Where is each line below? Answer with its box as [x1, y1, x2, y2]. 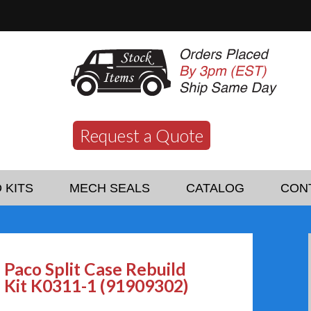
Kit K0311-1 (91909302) [4, 276, 189, 296]
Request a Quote [80, 125, 203, 146]
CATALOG [186, 181, 244, 195]
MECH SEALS [69, 181, 150, 195]
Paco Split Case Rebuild [4, 259, 187, 279]
